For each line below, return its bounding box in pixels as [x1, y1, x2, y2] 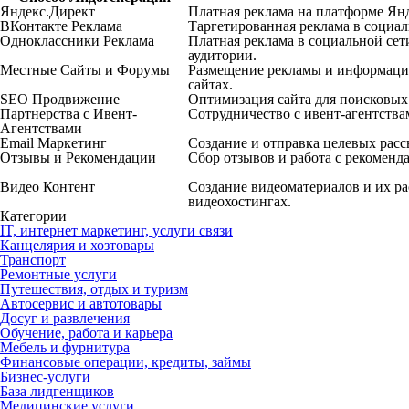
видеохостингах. [188, 194, 291, 210]
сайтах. [188, 77, 233, 93]
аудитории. [188, 47, 257, 64]
